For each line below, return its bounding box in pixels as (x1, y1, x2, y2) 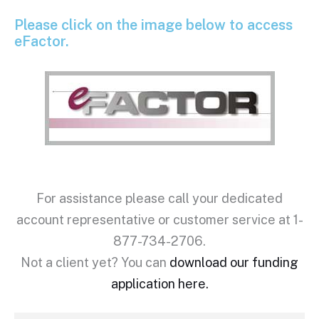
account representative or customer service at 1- (16, 211, 303, 227)
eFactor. (14, 32, 69, 50)
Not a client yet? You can (21, 254, 169, 270)
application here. (110, 276, 209, 291)
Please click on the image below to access (14, 16, 293, 33)
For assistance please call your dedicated (36, 190, 283, 206)
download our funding (169, 254, 298, 270)
